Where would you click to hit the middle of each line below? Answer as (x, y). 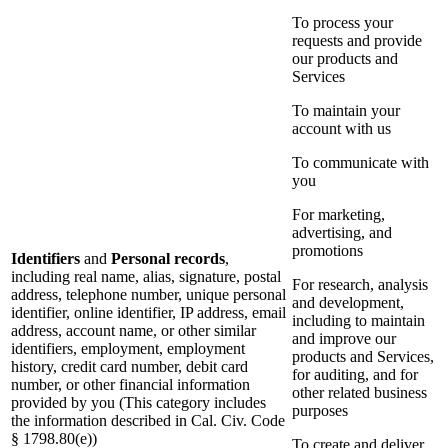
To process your (342, 23)
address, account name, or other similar (133, 331)
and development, (348, 303)
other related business (359, 393)
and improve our (344, 339)
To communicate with (360, 163)
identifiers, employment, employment (128, 349)
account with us (341, 129)
